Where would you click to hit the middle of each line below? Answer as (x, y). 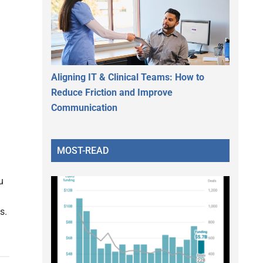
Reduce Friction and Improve (112, 92)
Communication (84, 107)
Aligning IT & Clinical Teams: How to (128, 77)
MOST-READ (83, 150)
